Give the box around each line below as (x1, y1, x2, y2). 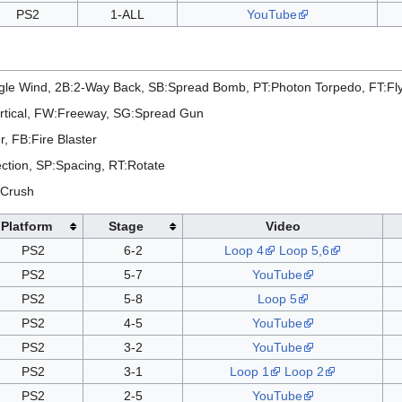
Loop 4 (224, 243, 264, 258)
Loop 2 (284, 364, 324, 380)
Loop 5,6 (279, 243, 329, 258)
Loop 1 (230, 364, 269, 380)
